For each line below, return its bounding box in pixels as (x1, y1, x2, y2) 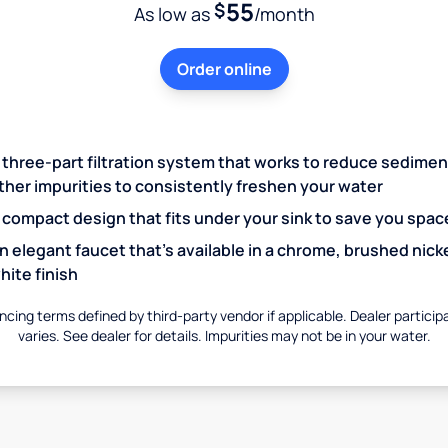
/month (253, 2, 315, 27)
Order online (176, 58, 272, 81)
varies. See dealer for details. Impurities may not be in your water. (17, 326, 431, 346)
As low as (133, 2, 214, 27)
